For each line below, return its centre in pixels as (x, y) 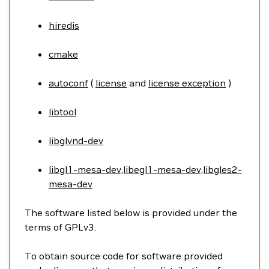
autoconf (68, 83)
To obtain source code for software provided (124, 256)
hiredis (64, 25)
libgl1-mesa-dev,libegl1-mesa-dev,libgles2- (145, 169)
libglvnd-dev (76, 141)
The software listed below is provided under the (131, 213)
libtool (62, 112)
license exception (187, 83)
